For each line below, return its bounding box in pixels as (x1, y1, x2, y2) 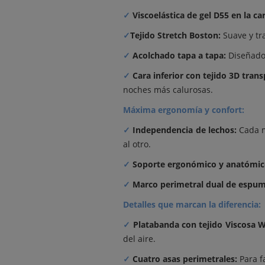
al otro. (123, 138, 151, 150)
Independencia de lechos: (132, 124, 237, 135)
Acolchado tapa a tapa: (132, 50, 226, 61)
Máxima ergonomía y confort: (123, 104, 244, 115)
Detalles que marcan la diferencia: (123, 199, 261, 210)
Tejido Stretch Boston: (130, 30, 221, 41)
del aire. (123, 233, 156, 244)
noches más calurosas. (123, 84, 213, 95)
